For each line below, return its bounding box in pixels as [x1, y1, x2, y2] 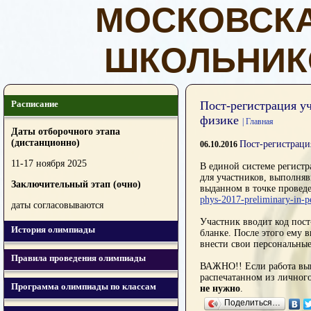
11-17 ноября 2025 [11, 158, 87, 169]
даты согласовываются [11, 200, 103, 210]
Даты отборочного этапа [11, 126, 120, 137]
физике [200, 113, 242, 127]
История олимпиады [11, 224, 95, 235]
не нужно [200, 283, 240, 294]
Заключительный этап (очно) [11, 179, 141, 190]
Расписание [11, 99, 58, 109]
